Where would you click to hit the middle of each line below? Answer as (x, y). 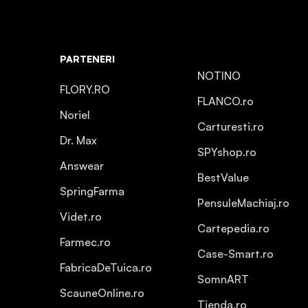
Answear (82, 166)
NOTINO (219, 76)
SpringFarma (92, 191)
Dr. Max (78, 140)
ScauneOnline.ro (102, 293)
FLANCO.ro (225, 101)
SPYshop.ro (227, 152)
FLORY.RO (85, 89)
